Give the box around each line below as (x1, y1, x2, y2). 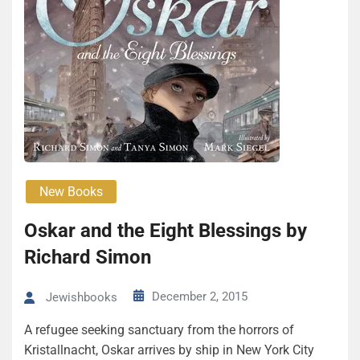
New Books (39, 184, 103, 199)
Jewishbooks (46, 290, 117, 305)
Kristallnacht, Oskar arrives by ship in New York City (24, 342, 314, 358)
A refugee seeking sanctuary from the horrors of (24, 322, 294, 338)
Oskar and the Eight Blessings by (24, 219, 307, 242)
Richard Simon (24, 246, 151, 268)
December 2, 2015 (152, 289, 247, 304)
